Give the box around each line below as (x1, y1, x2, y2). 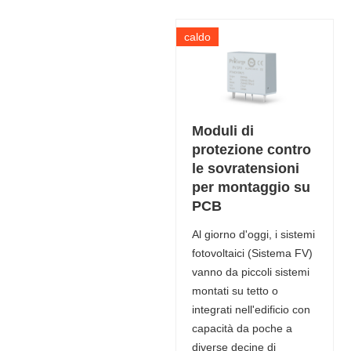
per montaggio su (191, 179, 310, 195)
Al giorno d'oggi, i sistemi (191, 228, 315, 241)
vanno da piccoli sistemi (191, 266, 309, 278)
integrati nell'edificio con (191, 303, 310, 316)
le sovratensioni (191, 161, 299, 176)
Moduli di (191, 123, 254, 139)
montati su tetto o (191, 284, 278, 297)
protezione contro (191, 142, 311, 157)
